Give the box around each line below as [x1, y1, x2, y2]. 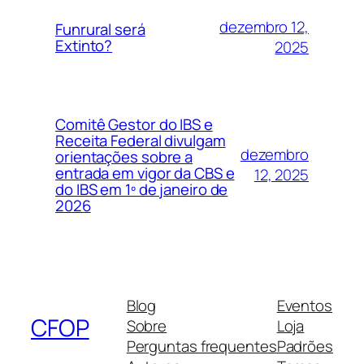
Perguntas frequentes [126, 336, 277, 357]
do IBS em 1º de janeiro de [55, 178, 228, 200]
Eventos [276, 295, 332, 317]
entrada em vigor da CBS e [55, 162, 235, 184]
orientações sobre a [55, 145, 193, 167]
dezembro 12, [219, 15, 309, 37]
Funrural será [55, 18, 145, 40]
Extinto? [55, 34, 113, 56]
